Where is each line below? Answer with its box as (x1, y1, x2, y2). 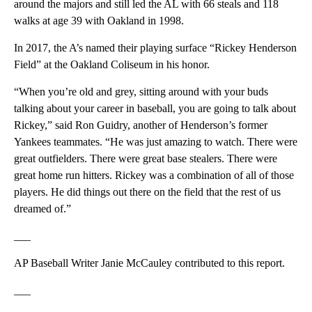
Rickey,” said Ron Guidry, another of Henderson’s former (14, 118, 267, 131)
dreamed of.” (14, 202, 71, 214)
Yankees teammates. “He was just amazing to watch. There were (14, 135, 297, 148)
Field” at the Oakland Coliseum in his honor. (14, 58, 210, 70)
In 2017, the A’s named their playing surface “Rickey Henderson (14, 41, 297, 54)
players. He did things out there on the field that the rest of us (14, 185, 281, 198)
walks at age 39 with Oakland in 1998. (14, 14, 184, 26)
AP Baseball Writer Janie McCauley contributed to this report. (14, 256, 285, 269)
